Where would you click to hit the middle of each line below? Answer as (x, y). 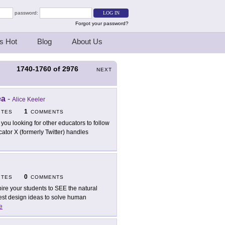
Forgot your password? (102, 23)
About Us (87, 41)
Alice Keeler (29, 100)
